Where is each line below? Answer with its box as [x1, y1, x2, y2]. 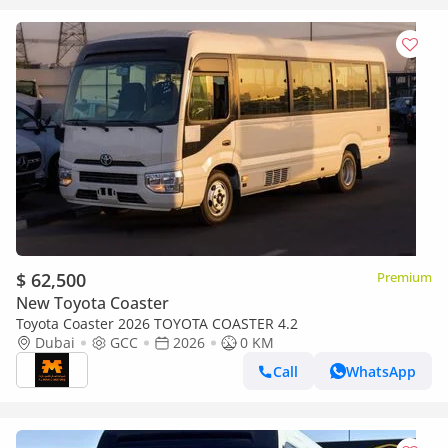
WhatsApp [346, 361, 416, 381]
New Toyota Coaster [16, 292, 169, 314]
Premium [377, 268, 432, 286]
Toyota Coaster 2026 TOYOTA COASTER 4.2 [16, 314, 298, 333]
